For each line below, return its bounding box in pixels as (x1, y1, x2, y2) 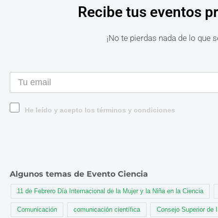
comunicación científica (73, 206, 140, 214)
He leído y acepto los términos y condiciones (25, 107, 175, 114)
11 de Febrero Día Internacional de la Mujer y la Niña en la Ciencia (17, 187, 203, 195)
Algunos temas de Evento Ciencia (10, 169, 148, 179)
